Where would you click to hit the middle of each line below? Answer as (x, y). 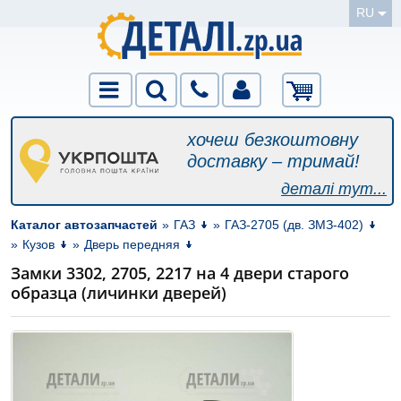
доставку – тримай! (274, 161)
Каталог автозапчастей (84, 225)
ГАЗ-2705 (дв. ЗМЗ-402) (294, 225)
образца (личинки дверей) (119, 293)
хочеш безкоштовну (273, 140)
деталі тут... (334, 189)
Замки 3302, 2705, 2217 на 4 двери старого (180, 273)
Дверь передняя (132, 244)
